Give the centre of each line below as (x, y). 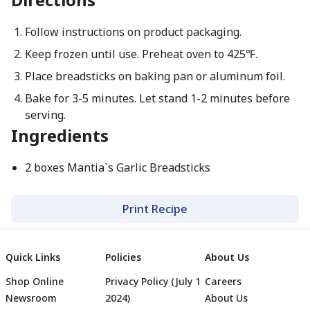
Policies (123, 257)
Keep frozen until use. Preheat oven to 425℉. (141, 54)
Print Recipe (155, 209)
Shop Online (35, 281)
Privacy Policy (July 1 (153, 281)
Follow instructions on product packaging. (133, 32)
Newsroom (31, 298)
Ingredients (60, 135)
